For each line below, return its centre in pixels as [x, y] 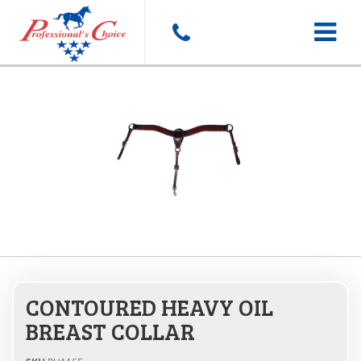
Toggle [333, 31]
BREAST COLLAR [110, 331]
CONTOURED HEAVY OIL [149, 307]
